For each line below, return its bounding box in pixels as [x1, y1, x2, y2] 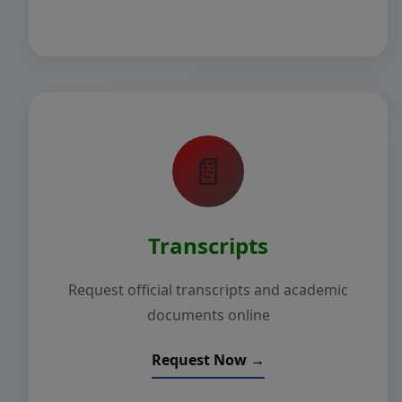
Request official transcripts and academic [68, 280, 348, 300]
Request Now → [152, 350, 265, 370]
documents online [146, 305, 270, 325]
